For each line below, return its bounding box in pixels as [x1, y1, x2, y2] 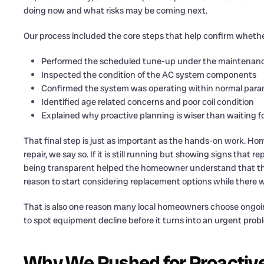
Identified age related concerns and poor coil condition [41, 96, 254, 108]
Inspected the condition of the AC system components [41, 69, 256, 81]
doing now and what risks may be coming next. [24, 5, 207, 16]
